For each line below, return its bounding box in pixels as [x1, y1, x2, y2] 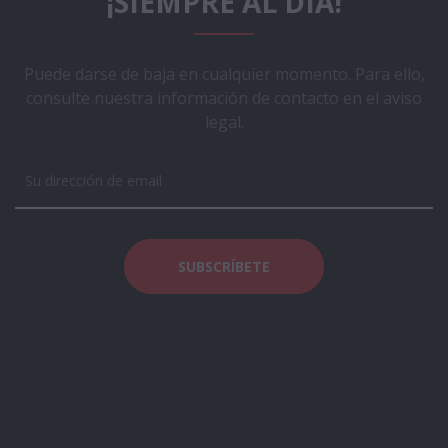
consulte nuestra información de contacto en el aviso [26, 87, 422, 110]
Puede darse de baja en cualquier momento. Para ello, [23, 63, 425, 86]
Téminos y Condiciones [30, 403, 181, 423]
